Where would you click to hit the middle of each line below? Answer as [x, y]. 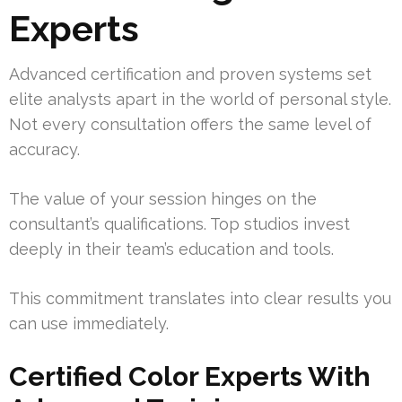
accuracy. [44, 149]
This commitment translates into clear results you [200, 298]
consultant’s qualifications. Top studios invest [179, 223]
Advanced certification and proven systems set [190, 74]
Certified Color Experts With [190, 376]
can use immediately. [89, 323]
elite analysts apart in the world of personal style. [200, 99]
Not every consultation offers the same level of [190, 124]
